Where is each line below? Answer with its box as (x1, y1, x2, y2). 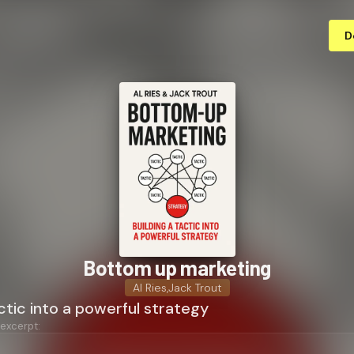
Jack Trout (168, 280, 222, 295)
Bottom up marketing (82, 254, 272, 280)
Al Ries (132, 280, 167, 295)
